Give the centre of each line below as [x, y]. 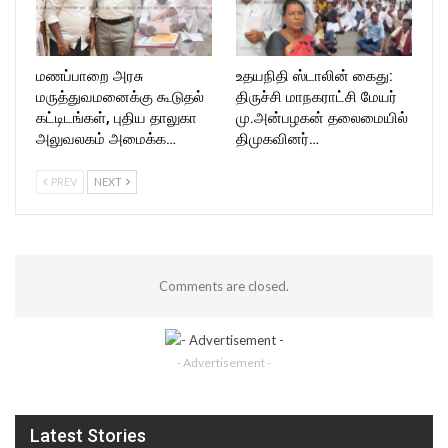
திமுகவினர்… [277, 139]
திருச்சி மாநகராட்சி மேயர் [316, 97]
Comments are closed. [224, 286]
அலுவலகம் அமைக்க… [106, 139]
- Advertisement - [224, 362]
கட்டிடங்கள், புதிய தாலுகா [116, 118]
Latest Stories [88, 435]
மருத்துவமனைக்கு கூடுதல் [120, 97]
